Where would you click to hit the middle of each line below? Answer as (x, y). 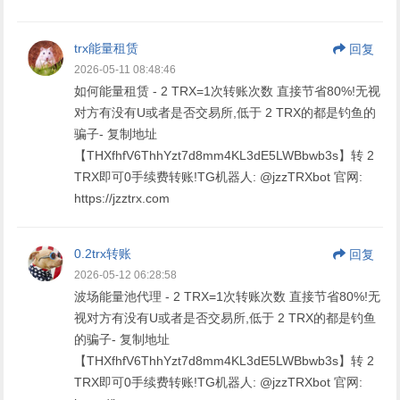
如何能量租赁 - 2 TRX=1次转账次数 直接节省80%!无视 (228, 91)
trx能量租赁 (107, 48)
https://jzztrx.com (122, 198)
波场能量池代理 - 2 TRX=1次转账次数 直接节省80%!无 (228, 296)
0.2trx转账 (103, 253)
